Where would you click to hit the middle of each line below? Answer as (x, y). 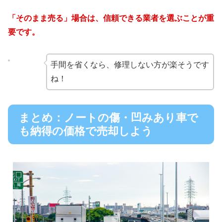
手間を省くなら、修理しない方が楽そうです (130, 64)
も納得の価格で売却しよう (86, 131)
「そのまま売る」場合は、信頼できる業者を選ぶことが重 (111, 18)
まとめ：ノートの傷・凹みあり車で (109, 117)
